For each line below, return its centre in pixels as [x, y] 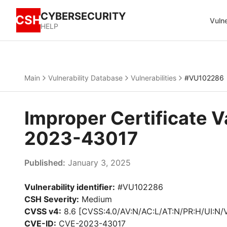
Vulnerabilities [154, 78]
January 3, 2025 [98, 163]
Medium [96, 199]
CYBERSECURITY [83, 16]
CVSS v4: [43, 211]
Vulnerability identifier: [70, 187]
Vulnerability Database [85, 78]
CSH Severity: [52, 199]
